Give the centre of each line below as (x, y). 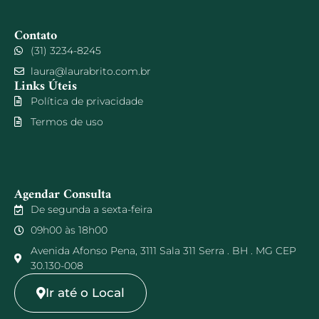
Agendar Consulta (63, 195)
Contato (36, 36)
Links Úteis (46, 86)
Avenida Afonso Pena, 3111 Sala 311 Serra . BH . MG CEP (163, 251)
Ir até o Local (85, 293)
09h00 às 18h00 (69, 230)
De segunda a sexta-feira (91, 210)
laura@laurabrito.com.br (90, 71)
